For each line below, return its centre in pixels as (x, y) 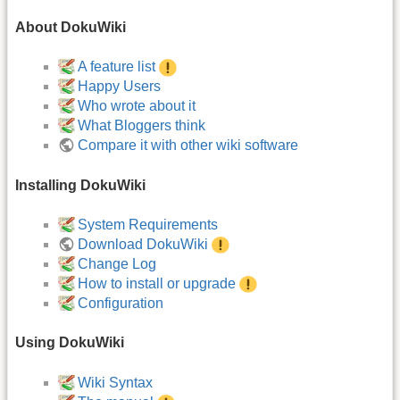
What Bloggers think (142, 126)
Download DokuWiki (143, 245)
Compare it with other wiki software (188, 146)
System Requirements (148, 225)
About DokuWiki (71, 27)
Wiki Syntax (116, 382)
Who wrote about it (137, 106)
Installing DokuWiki (80, 185)
